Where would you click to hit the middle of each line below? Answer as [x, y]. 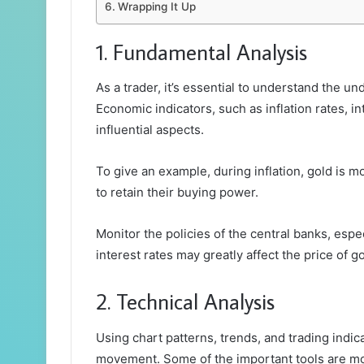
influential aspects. [152, 130]
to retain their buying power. [179, 193]
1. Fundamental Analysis [201, 51]
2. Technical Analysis [185, 301]
